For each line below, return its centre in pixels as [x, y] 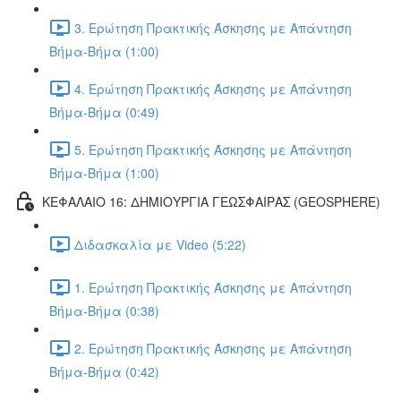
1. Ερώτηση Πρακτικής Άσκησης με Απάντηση [213, 287]
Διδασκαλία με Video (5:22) [160, 244]
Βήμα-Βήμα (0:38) [104, 311]
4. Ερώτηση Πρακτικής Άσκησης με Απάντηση [213, 88]
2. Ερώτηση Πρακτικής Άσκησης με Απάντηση [213, 348]
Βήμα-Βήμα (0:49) [104, 112]
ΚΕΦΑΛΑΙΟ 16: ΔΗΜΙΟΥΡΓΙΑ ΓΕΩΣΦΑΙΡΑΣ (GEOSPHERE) [211, 201]
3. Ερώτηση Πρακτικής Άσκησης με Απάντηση [213, 27]
